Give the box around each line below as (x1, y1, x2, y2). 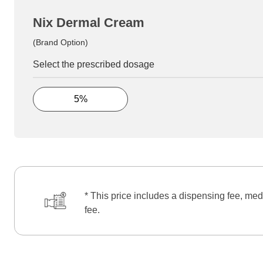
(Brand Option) (33, 37, 88, 47)
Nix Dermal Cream (33, 15, 144, 30)
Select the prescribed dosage (33, 59, 154, 69)
